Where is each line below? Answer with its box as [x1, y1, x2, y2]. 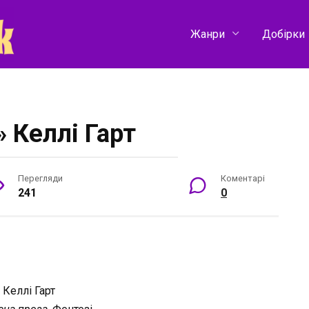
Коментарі [221, 172, 265, 183]
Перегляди [18, 172, 63, 183]
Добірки [261, 27, 305, 41]
